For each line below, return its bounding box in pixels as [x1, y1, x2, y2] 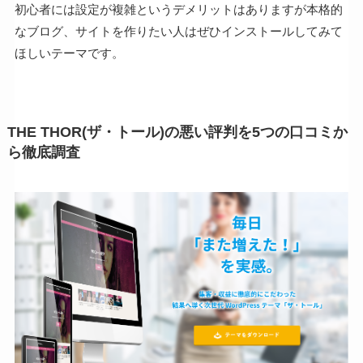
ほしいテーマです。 [14, 46, 124, 61]
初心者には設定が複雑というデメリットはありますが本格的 [14, 2, 343, 17]
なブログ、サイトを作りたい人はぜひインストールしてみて [14, 24, 343, 39]
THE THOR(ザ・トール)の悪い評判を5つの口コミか [6, 124, 348, 141]
